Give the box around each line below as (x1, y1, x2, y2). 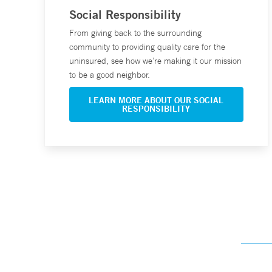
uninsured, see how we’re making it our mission (69, 55, 242, 67)
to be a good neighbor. (69, 69, 150, 81)
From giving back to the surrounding (69, 27, 202, 39)
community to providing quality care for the (69, 41, 225, 53)
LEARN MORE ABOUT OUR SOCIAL (89, 95, 224, 106)
